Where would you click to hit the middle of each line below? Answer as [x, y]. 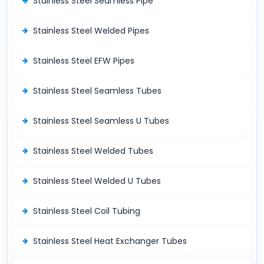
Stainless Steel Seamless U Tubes [101, 121]
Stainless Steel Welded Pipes [91, 30]
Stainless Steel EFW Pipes [84, 60]
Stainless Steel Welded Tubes [93, 151]
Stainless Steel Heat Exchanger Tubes [110, 241]
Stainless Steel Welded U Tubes [97, 181]
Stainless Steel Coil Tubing [87, 211]
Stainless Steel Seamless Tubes [97, 90]
